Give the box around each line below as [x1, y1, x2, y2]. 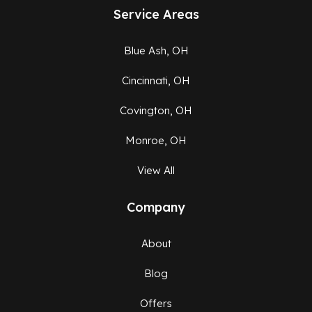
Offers [140, 297, 172, 311]
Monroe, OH [125, 134, 187, 148]
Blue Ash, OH [123, 44, 189, 58]
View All [137, 164, 175, 178]
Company [127, 199, 185, 216]
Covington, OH [120, 104, 192, 118]
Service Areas [113, 6, 199, 23]
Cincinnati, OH [122, 74, 190, 88]
